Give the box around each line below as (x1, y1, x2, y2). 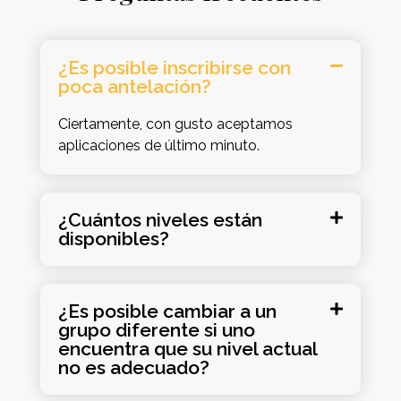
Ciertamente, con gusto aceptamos (57, 115, 293, 133)
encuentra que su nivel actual (57, 337, 317, 361)
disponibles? (57, 227, 169, 251)
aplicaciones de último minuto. (57, 137, 260, 155)
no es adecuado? (57, 356, 209, 380)
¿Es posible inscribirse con (57, 56, 291, 80)
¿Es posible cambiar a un (57, 300, 277, 323)
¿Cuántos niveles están (57, 209, 262, 232)
